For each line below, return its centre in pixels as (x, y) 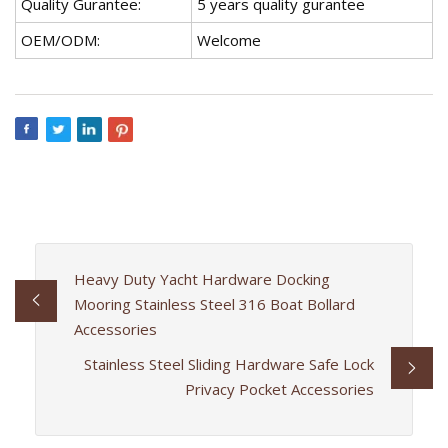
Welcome (229, 39)
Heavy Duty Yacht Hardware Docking (201, 278)
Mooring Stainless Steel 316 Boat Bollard (214, 303)
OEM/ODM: (60, 39)
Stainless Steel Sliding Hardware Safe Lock (229, 363)
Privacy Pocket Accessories (280, 388)
